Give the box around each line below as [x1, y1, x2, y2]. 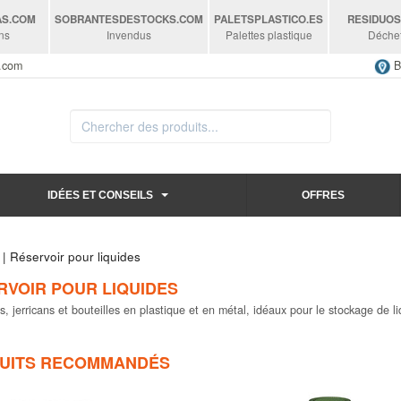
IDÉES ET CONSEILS [47, 188, 153, 201]
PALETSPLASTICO [214, 12, 307, 27]
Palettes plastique [225, 27, 312, 42]
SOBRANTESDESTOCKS [55, 12, 177, 27]
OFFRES [302, 188, 345, 201]
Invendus [107, 27, 152, 42]
